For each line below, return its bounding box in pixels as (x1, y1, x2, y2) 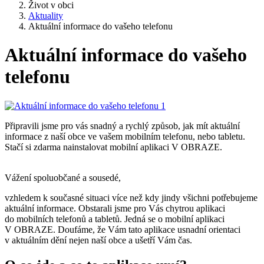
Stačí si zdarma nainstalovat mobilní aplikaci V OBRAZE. (5, 141, 222, 152)
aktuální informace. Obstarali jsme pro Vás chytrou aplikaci (5, 203, 225, 213)
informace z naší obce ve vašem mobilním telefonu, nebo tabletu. (5, 131, 245, 141)
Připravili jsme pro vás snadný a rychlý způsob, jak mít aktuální (5, 120, 240, 131)
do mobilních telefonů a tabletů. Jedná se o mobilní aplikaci (5, 213, 225, 224)
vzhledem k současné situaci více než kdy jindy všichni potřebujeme (5, 192, 258, 203)
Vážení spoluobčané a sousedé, (5, 172, 121, 183)
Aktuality (28, 11, 63, 21)
